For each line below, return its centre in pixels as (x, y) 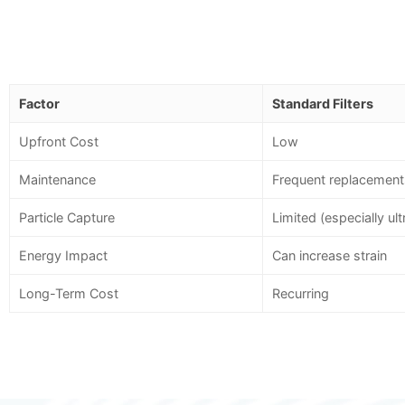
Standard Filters (323, 104)
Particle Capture (67, 218)
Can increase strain (330, 256)
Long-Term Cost (69, 294)
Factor (39, 104)
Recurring (301, 294)
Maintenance (57, 180)
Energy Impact (63, 256)
